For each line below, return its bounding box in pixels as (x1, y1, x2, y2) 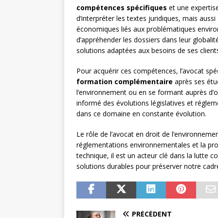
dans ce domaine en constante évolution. (76, 109, 206, 119)
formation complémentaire (76, 77, 173, 87)
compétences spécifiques (76, 3, 167, 13)
